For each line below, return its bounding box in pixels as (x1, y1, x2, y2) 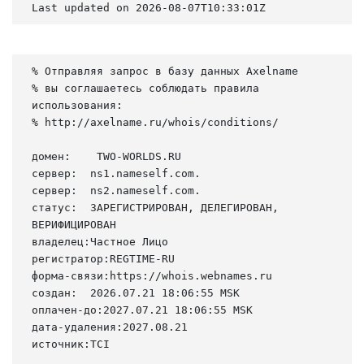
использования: (32, 98, 123, 111)
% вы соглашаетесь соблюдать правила (32, 81, 259, 94)
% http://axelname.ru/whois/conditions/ (32, 115, 279, 128)
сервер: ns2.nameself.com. (32, 184, 201, 197)
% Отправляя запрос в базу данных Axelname (32, 64, 298, 77)
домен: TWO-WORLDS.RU (32, 149, 181, 162)
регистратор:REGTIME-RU (32, 252, 175, 265)
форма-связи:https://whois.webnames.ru (32, 269, 272, 282)
